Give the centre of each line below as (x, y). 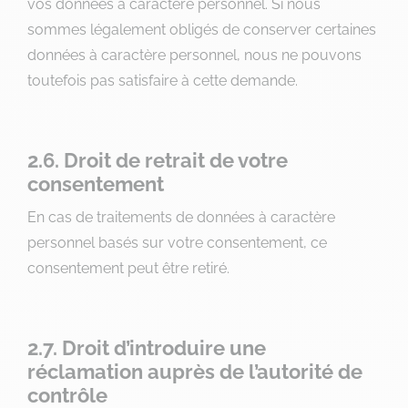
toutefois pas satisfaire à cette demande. (163, 81)
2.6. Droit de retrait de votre (158, 160)
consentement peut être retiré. (128, 268)
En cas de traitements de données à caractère (181, 217)
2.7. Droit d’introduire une (147, 348)
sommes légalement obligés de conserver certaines (202, 30)
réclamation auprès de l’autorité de (195, 372)
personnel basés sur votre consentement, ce (177, 243)
